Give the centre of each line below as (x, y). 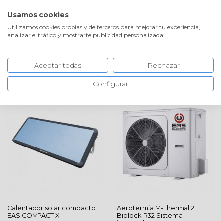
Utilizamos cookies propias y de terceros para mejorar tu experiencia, (104, 27)
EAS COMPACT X (33, 215)
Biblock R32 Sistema (149, 215)
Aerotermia (136, 208)
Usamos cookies (38, 15)
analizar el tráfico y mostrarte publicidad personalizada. (86, 35)
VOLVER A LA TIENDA (191, 8)
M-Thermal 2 (175, 208)
